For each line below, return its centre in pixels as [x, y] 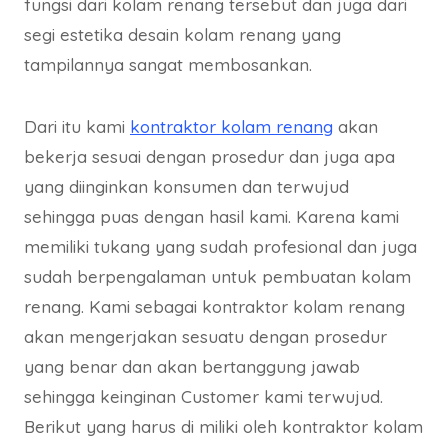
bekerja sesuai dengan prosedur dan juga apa [209, 157]
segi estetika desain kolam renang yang [182, 35]
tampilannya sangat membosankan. [168, 65]
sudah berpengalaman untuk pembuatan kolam [217, 277]
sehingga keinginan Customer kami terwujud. [203, 397]
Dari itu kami [77, 127]
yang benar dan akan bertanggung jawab [192, 367]
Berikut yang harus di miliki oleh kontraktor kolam [223, 427]
